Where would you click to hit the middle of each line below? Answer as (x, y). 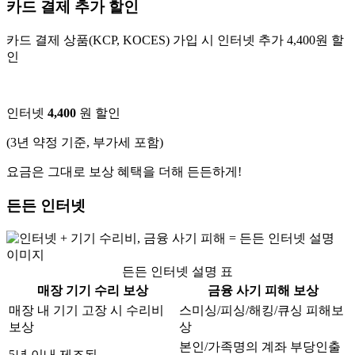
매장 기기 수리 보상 (92, 291)
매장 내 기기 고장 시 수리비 (86, 311)
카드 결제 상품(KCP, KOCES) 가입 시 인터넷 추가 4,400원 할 (175, 40)
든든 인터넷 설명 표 (177, 272)
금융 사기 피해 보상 (263, 291)
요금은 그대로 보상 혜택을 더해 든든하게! (124, 171)
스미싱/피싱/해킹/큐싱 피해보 (261, 311)
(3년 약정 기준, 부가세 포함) (85, 142)
